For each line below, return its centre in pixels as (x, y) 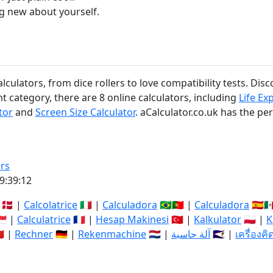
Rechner (34, 234)
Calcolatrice (51, 205)
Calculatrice (44, 219)
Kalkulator (218, 219)
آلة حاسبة (191, 234)
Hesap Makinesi (132, 219)
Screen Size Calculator (85, 112)
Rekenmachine (112, 234)
